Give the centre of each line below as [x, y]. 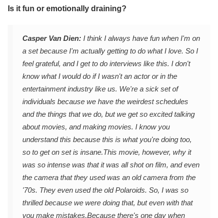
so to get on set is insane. [63, 152]
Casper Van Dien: [52, 38]
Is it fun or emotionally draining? [67, 9]
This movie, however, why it [147, 152]
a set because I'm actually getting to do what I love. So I [110, 51]
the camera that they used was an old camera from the [109, 178]
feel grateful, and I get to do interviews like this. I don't [106, 64]
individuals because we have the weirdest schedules [105, 102]
